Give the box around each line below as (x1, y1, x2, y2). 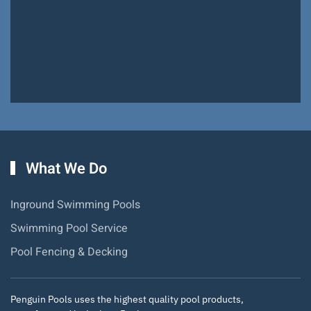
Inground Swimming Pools (10, 196, 140, 213)
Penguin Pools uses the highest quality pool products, (10, 292, 244, 305)
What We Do (22, 157, 107, 180)
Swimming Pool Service (10, 219, 128, 237)
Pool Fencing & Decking (10, 243, 128, 260)
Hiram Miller (128, 40, 183, 53)
